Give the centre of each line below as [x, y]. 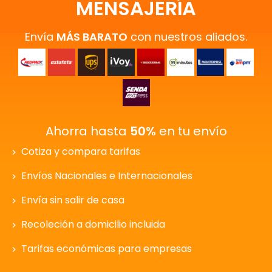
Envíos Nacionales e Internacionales [106, 176]
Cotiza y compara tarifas [80, 152]
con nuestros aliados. [187, 37]
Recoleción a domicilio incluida [92, 225]
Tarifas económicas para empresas [105, 249]
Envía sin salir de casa [72, 200]
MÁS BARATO [92, 37]
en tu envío [191, 131]
